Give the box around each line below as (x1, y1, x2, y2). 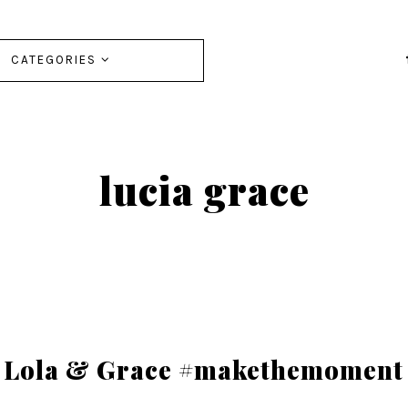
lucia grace (98, 163, 310, 216)
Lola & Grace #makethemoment (4, 353, 404, 387)
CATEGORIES (10, 53, 101, 66)
